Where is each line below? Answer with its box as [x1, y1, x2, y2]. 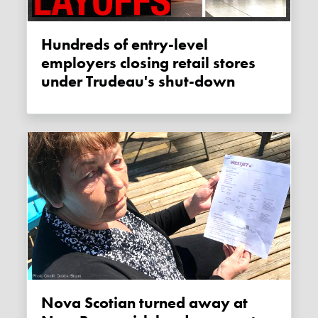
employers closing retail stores [41, 53, 256, 73]
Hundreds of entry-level [41, 34, 53, 55]
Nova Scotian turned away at [41, 292, 55, 313]
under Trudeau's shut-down [41, 71, 236, 92]
